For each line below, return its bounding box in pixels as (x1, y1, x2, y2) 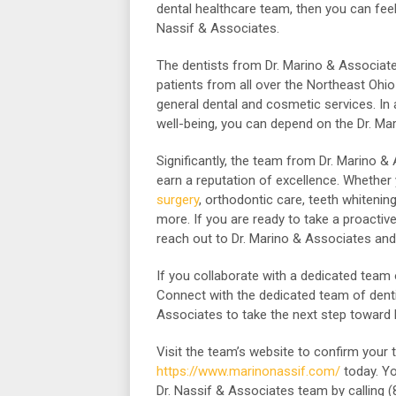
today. (340, 363, 378, 379)
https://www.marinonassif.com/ (156, 363, 340, 379)
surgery (156, 192, 199, 208)
